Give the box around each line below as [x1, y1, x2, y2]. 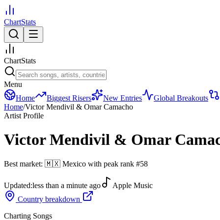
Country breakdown [16, 194, 82, 203]
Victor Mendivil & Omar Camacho [25, 103, 133, 111]
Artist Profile [4, 111, 44, 120]
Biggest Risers [47, 94, 91, 102]
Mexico [62, 159, 86, 168]
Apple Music [112, 181, 153, 190]
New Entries [103, 94, 142, 102]
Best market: [4, 159, 45, 168]
